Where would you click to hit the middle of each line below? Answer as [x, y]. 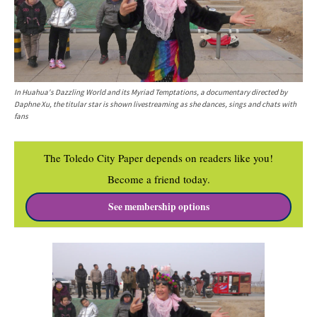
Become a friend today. [158, 179]
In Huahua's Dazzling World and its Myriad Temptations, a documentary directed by [151, 92]
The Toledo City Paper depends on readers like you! [158, 158]
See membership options [158, 207]
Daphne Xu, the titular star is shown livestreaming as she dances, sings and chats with [155, 104]
